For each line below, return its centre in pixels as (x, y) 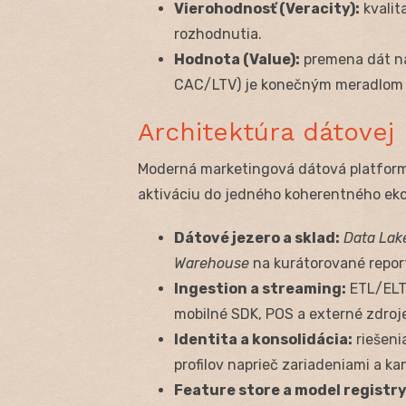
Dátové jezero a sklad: (257, 237)
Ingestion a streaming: (260, 288)
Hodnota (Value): (237, 59)
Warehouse (212, 263)
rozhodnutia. (218, 34)
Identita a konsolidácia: (263, 339)
